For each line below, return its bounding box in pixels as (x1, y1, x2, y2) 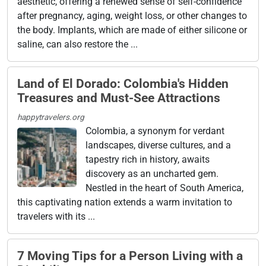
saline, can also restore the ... (17, 38, 138, 50)
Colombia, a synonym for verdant (85, 125, 224, 137)
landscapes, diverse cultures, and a (85, 139, 231, 151)
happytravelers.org (17, 112, 84, 122)
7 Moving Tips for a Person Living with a (17, 248, 243, 263)
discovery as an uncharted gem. (85, 167, 218, 179)
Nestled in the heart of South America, (85, 182, 243, 194)
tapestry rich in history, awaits (85, 153, 210, 165)
